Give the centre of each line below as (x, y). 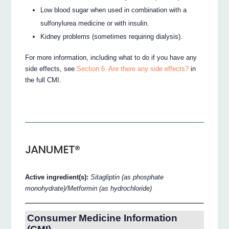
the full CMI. (43, 80)
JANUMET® (53, 150)
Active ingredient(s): (58, 177)
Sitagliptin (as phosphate (127, 177)
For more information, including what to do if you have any (111, 57)
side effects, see (51, 68)
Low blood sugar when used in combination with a (114, 10)
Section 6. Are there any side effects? (133, 68)
